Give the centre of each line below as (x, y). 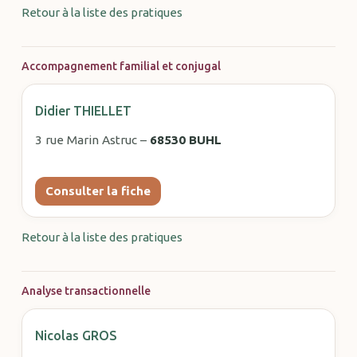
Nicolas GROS (76, 335)
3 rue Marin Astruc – (92, 139)
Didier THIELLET (83, 110)
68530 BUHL (185, 139)
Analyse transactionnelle (86, 290)
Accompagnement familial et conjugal (121, 66)
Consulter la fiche (98, 190)
